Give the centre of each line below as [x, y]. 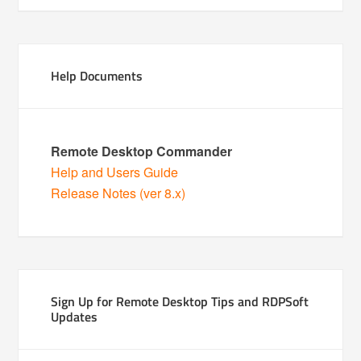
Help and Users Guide [115, 172]
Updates [75, 317]
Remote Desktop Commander [142, 151]
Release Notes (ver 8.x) [118, 193]
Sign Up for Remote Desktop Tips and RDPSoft [180, 301]
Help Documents [97, 76]
